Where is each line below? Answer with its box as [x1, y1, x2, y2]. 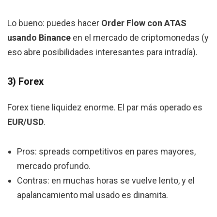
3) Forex [7, 76, 44, 88]
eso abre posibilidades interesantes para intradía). [7, 47, 198, 58]
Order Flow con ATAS [101, 18, 186, 29]
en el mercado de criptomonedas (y [71, 32, 209, 43]
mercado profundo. [17, 161, 91, 171]
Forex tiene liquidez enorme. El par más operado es [7, 102, 202, 113]
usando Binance [7, 32, 71, 43]
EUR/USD [7, 117, 44, 127]
